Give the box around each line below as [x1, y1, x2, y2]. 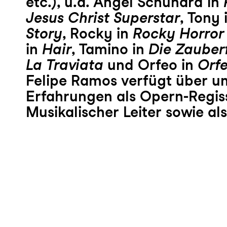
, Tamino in [71, 40, 148, 58]
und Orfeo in [103, 56, 198, 73]
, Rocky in [62, 24, 133, 42]
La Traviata [25, 56, 103, 73]
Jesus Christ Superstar [25, 9, 180, 26]
